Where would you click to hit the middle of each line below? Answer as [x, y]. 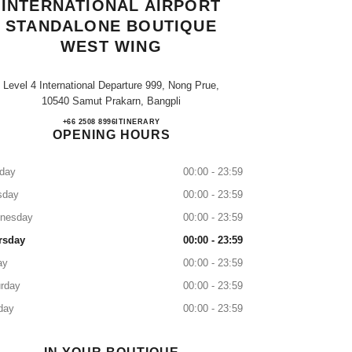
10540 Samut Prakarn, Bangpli [111, 101]
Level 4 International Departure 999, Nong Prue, [111, 85]
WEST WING [111, 46]
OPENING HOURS [111, 135]
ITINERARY [138, 122]
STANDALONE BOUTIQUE [111, 26]
